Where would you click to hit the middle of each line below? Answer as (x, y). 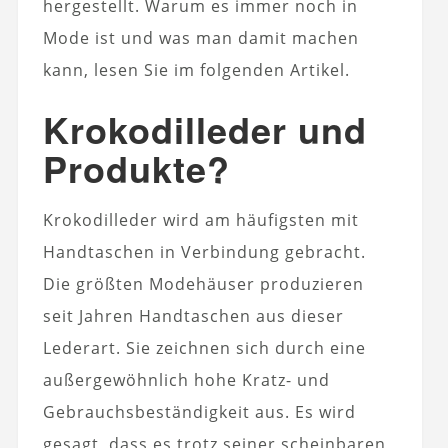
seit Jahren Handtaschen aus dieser (193, 316)
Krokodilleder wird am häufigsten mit (200, 220)
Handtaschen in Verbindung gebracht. (204, 252)
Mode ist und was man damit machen (200, 38)
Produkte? (136, 168)
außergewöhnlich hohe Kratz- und (186, 380)
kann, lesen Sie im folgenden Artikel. (196, 70)
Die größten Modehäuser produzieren (203, 284)
